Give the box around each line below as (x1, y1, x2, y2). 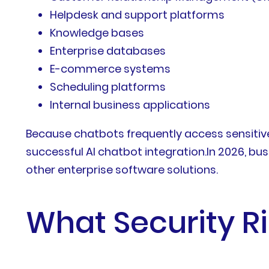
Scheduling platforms (50, 79, 166, 94)
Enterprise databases (50, 43, 166, 58)
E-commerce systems (50, 61, 171, 76)
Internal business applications (50, 97, 211, 112)
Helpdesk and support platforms (50, 7, 225, 22)
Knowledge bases (50, 25, 145, 40)
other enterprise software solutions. (26, 162, 219, 177)
